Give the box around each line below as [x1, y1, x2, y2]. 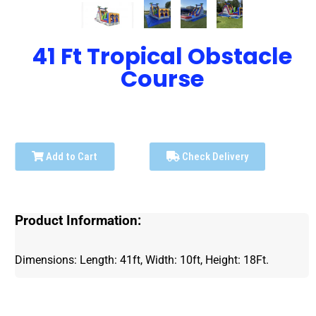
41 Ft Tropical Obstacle [32, 40, 293, 73]
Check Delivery [180, 150, 249, 164]
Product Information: [15, 213, 142, 229]
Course [120, 63, 204, 95]
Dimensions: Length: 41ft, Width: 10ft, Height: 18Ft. [15, 253, 272, 267]
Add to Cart [44, 150, 98, 164]
